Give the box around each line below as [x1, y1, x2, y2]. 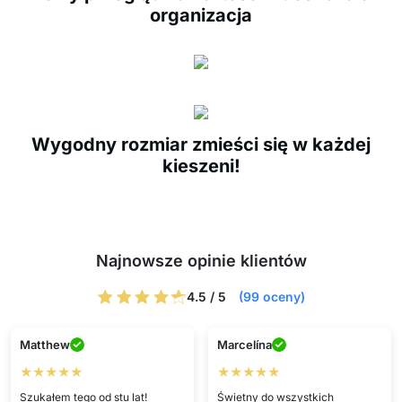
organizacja [150, 4, 252, 26]
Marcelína [216, 336, 272, 352]
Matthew [19, 336, 70, 352]
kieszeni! [162, 155, 240, 177]
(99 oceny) [239, 289, 305, 304]
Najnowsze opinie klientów [95, 251, 307, 270]
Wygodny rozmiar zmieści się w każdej [31, 134, 371, 155]
